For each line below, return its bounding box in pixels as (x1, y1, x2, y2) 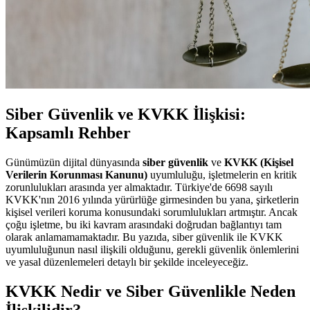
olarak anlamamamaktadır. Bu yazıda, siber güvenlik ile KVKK (6, 230, 283, 243)
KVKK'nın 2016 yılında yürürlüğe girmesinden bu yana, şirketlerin (6, 193, 299, 206)
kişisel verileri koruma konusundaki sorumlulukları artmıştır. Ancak (6, 206, 298, 218)
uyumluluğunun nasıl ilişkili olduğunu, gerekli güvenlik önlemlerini (6, 243, 299, 255)
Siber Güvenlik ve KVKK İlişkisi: (6, 104, 246, 123)
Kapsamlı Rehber (6, 123, 131, 142)
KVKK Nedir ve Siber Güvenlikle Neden (6, 282, 295, 300)
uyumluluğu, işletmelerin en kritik (147, 168, 297, 181)
